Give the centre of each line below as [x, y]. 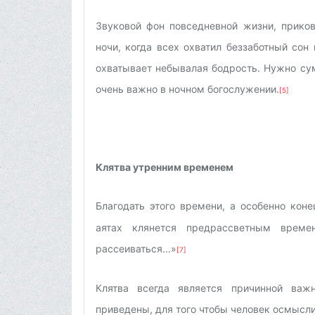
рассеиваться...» [136, 248]
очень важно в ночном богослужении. [187, 89]
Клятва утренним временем [165, 167]
